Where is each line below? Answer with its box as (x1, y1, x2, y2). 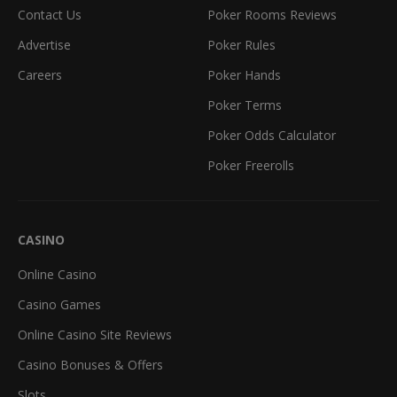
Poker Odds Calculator (207, 127, 336, 144)
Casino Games (18, 296, 101, 314)
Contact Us (18, 6, 82, 24)
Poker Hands (207, 66, 281, 84)
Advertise (18, 36, 71, 54)
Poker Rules (207, 36, 276, 54)
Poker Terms (207, 97, 282, 114)
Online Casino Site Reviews (18, 326, 172, 344)
